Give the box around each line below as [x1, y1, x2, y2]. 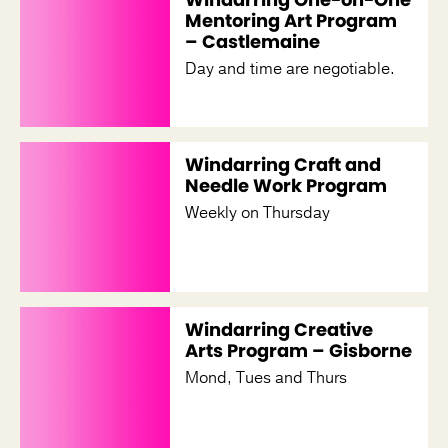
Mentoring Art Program [185, 7, 397, 33]
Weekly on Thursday [185, 201, 330, 224]
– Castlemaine [185, 28, 320, 54]
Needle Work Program [185, 172, 387, 198]
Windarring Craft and [185, 151, 381, 177]
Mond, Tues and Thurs [185, 366, 347, 389]
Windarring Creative [185, 316, 373, 342]
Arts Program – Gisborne [185, 337, 412, 363]
